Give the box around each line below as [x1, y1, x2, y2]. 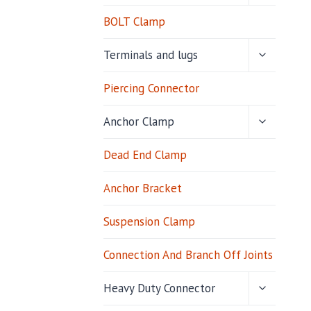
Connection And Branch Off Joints [103, 247, 273, 263]
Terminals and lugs [103, 47, 198, 63]
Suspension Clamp [103, 214, 195, 230]
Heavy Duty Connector [103, 280, 215, 296]
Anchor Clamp [103, 114, 174, 130]
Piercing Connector [103, 81, 199, 96]
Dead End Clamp [103, 147, 187, 163]
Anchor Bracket [103, 180, 182, 196]
